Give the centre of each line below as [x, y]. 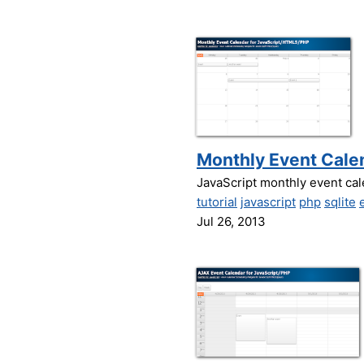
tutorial [217, 202]
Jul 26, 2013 [231, 221]
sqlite [340, 202]
